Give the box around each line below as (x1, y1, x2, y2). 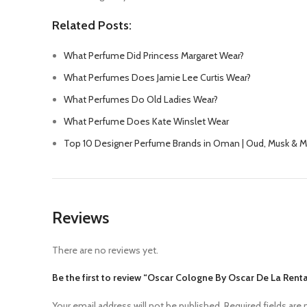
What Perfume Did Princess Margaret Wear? (64, 49, 244, 62)
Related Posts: (52, 18, 132, 33)
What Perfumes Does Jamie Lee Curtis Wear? (64, 71, 251, 84)
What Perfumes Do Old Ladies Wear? (64, 93, 218, 106)
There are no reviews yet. (52, 244, 158, 256)
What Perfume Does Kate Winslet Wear (64, 115, 229, 127)
